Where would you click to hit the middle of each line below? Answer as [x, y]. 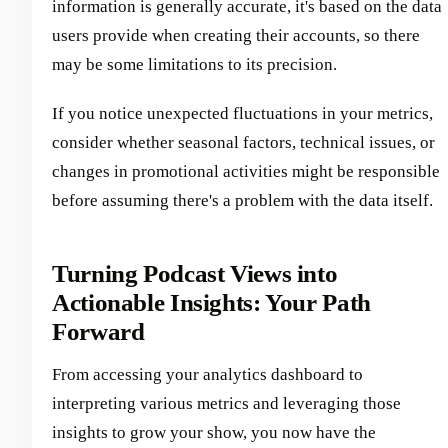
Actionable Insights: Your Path [211, 302]
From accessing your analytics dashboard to [207, 374]
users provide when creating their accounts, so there [236, 35]
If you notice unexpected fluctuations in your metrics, [242, 113]
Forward [98, 331]
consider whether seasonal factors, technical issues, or [243, 142]
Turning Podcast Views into [195, 273]
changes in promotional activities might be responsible [246, 171]
